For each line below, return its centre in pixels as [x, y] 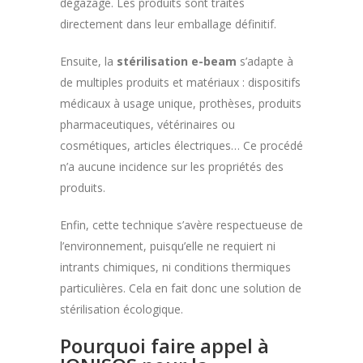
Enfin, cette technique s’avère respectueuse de [181, 224]
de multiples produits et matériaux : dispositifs [180, 82]
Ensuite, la [88, 61]
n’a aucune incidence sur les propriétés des [172, 166]
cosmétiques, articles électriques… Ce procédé [181, 145]
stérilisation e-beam [177, 61]
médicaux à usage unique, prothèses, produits [181, 103]
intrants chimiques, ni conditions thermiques [175, 267]
